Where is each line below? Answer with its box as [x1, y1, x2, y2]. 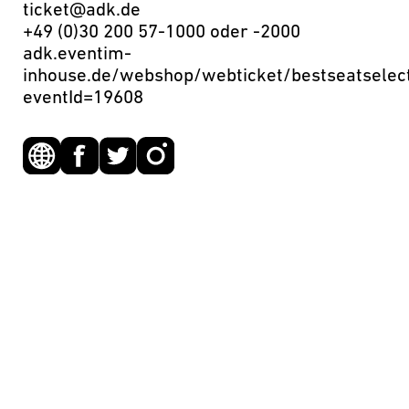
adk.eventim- [22, 45, 131, 65]
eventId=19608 [22, 89, 143, 109]
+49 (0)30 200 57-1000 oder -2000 [22, 23, 300, 43]
